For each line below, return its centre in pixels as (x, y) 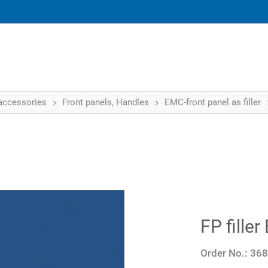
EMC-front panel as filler (213, 102)
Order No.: (224, 253)
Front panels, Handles (106, 102)
